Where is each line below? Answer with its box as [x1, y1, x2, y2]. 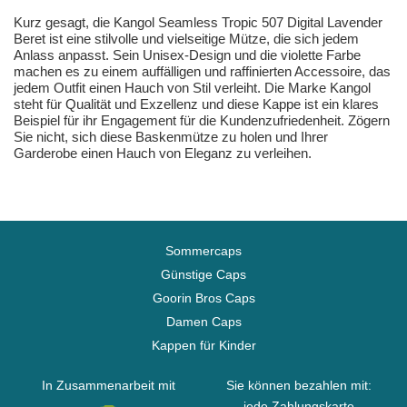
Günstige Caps [161, 267, 246, 283]
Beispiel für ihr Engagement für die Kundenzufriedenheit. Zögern [14, 113, 390, 129]
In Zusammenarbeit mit [42, 378, 175, 393]
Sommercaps [165, 243, 242, 259]
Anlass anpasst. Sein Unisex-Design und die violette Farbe [14, 47, 361, 64]
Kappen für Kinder [151, 338, 256, 353]
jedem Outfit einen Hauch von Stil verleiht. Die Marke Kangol [14, 80, 371, 96]
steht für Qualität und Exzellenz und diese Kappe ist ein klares [14, 96, 379, 113]
